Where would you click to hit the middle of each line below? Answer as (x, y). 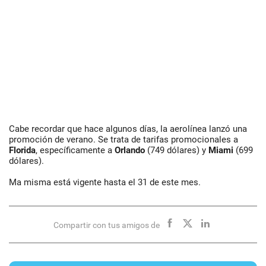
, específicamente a (75, 150)
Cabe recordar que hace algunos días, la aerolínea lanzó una (128, 129)
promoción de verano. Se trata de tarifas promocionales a (123, 140)
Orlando (131, 150)
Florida (22, 150)
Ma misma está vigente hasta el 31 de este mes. (105, 182)
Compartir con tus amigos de (106, 225)
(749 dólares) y (178, 150)
